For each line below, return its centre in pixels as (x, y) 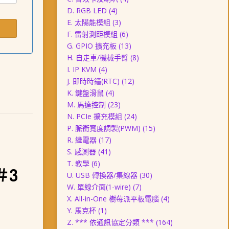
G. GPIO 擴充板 (91, 46)
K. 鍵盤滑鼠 (85, 93)
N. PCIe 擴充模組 (94, 116)
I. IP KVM (82, 69)
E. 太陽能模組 (88, 22)
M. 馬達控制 (86, 105)
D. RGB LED (87, 10)
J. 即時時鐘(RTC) (93, 81)
